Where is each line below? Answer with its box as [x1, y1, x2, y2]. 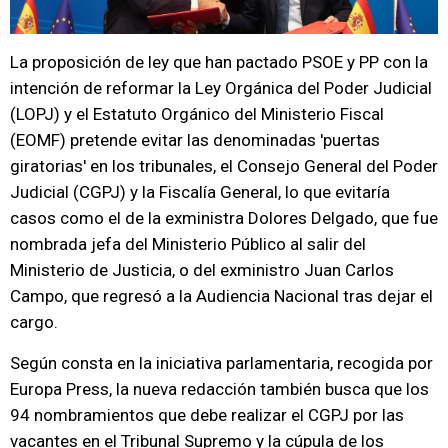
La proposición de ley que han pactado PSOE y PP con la [10, 52, 428, 72]
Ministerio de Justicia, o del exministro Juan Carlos [10, 260, 394, 280]
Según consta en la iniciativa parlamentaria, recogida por [10, 353, 433, 373]
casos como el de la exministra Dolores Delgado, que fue [10, 208, 438, 228]
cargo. [10, 312, 58, 332]
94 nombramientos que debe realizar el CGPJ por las [10, 405, 404, 425]
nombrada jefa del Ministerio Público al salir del [10, 234, 366, 254]
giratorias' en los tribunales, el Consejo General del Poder [10, 156, 438, 176]
